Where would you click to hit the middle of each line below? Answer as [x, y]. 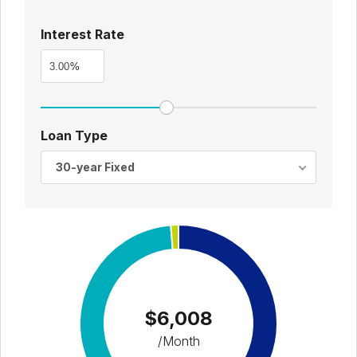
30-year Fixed [95, 167]
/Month [178, 341]
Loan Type [74, 136]
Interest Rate [82, 35]
